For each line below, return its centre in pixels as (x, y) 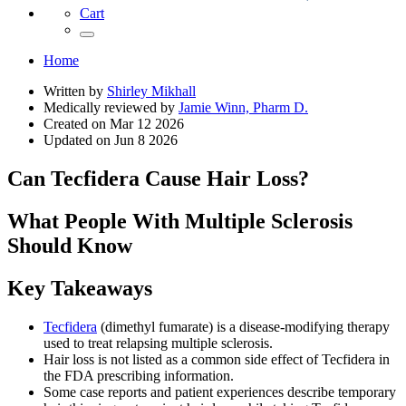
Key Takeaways (80, 288)
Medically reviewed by (111, 107)
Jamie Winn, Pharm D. (243, 107)
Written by (75, 91)
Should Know (70, 245)
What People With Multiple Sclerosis (180, 221)
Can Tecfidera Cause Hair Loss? (158, 178)
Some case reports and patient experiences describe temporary (220, 391)
